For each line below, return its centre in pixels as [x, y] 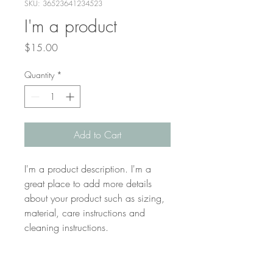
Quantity [39, 75]
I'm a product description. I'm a [88, 169]
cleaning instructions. [66, 227]
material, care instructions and [85, 213]
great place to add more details [88, 183]
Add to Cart [97, 135]
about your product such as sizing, [94, 198]
